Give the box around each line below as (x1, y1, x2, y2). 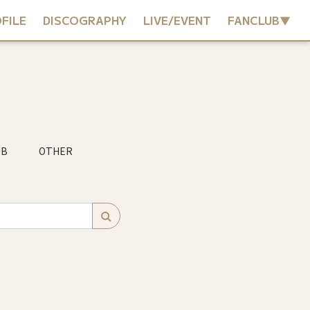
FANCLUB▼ (228, 12, 291, 28)
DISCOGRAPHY (43, 12, 127, 28)
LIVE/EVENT (143, 12, 211, 28)
